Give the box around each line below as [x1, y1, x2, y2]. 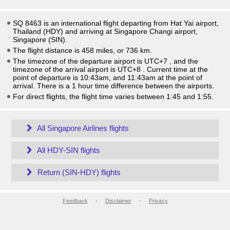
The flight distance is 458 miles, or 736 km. [13, 46, 152, 54]
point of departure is [13, 73, 80, 82]
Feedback [62, 198, 88, 204]
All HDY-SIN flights [35, 146, 100, 155]
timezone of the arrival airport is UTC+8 [13, 65, 143, 73]
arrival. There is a [13, 82, 72, 90]
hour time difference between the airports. [76, 82, 214, 90]
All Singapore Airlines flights [35, 124, 129, 132]
